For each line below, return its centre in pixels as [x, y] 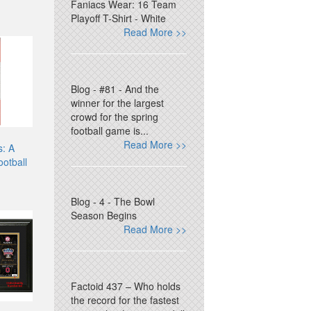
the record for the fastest [125, 300]
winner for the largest [118, 103]
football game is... [110, 131]
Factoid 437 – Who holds [126, 286]
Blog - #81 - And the [115, 89]
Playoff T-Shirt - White [119, 18]
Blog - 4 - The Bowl [113, 201]
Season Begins [104, 215]
